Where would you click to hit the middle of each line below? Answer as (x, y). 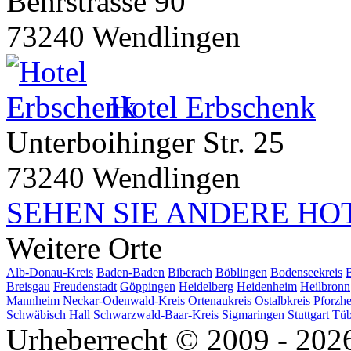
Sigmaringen (253, 314)
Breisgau (28, 286)
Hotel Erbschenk (213, 107)
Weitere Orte (84, 248)
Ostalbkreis (282, 300)
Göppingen (148, 286)
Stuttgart (308, 314)
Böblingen (241, 272)
